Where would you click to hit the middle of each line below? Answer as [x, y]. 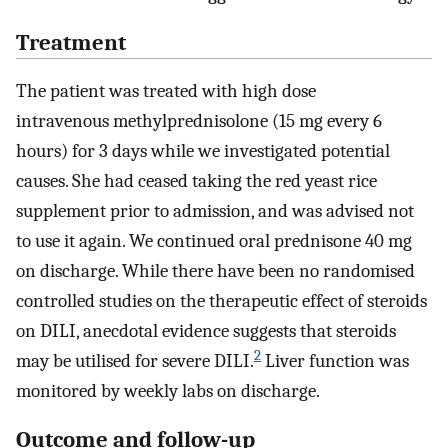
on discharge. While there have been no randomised [215, 271]
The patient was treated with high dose [166, 91]
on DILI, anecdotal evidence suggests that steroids [206, 331]
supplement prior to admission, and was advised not [215, 211]
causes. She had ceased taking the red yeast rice [196, 181]
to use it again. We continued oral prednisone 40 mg [214, 241]
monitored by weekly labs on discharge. [168, 391]
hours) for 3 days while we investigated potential [203, 151]
